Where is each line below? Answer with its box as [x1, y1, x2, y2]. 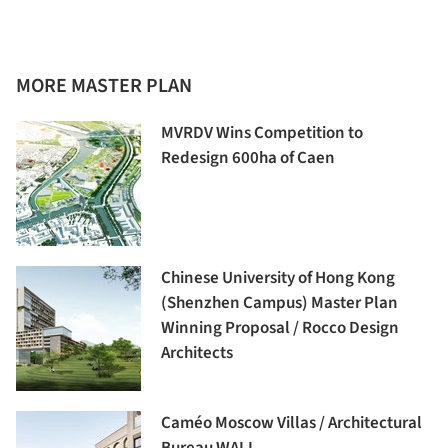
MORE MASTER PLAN [16, 72, 192, 101]
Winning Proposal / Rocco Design [161, 316, 399, 341]
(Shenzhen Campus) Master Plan [161, 291, 398, 316]
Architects [161, 341, 233, 366]
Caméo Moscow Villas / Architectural [161, 411, 422, 436]
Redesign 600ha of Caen [161, 146, 335, 171]
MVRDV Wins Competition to [161, 121, 363, 146]
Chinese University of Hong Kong [161, 266, 395, 291]
